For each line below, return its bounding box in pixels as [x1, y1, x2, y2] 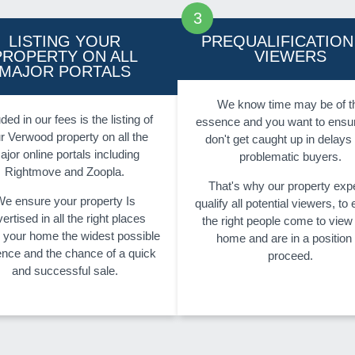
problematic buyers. [239, 150, 342, 164]
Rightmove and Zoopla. [5, 165, 124, 179]
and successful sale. [11, 264, 118, 278]
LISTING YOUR [9, 32, 120, 51]
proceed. [268, 249, 313, 263]
